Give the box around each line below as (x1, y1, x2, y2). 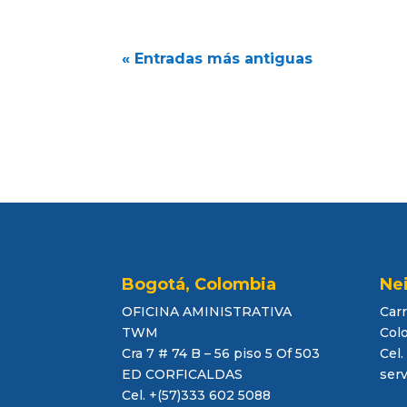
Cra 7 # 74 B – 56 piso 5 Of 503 (122, 344, 321, 362)
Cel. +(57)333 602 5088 (122, 386, 272, 403)
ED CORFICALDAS (122, 365, 243, 382)
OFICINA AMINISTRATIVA (122, 303, 293, 320)
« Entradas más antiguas (122, 50, 313, 68)
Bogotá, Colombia (122, 273, 277, 294)
